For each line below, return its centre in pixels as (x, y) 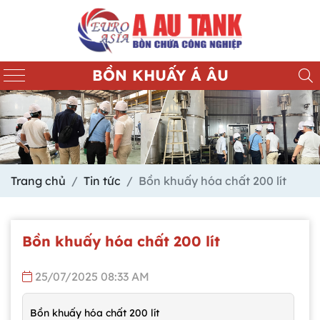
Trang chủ (38, 180)
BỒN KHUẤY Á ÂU (160, 75)
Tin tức (102, 180)
